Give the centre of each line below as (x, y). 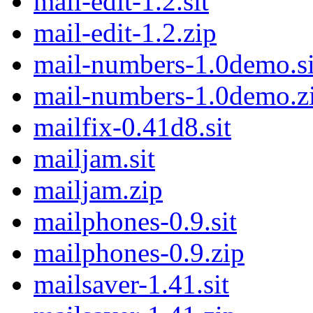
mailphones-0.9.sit (135, 221)
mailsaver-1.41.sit (131, 284)
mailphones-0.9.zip (139, 253)
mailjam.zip (98, 190)
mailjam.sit (94, 159)
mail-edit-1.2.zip (125, 33)
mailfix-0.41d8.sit (132, 127)
